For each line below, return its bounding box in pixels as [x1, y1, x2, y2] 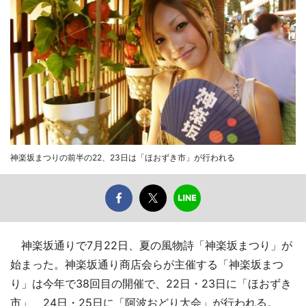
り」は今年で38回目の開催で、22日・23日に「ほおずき [10, 276, 292, 290]
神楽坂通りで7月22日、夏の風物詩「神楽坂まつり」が [10, 238, 292, 252]
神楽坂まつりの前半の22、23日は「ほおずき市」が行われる [10, 152, 235, 163]
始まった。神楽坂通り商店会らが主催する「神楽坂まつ [10, 257, 283, 271]
